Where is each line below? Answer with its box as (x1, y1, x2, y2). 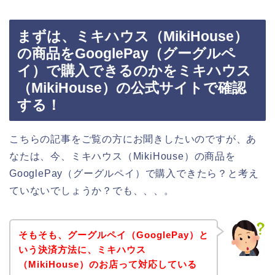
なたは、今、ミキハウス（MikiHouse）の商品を (9, 150, 236, 161)
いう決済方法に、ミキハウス (18, 244, 146, 255)
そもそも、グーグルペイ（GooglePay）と (18, 230, 209, 241)
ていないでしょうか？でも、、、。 (9, 185, 174, 196)
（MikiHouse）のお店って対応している (18, 259, 197, 270)
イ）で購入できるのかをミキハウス (17, 62, 251, 79)
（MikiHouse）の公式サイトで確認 (17, 79, 246, 96)
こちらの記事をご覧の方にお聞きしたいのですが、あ (9, 133, 257, 144)
